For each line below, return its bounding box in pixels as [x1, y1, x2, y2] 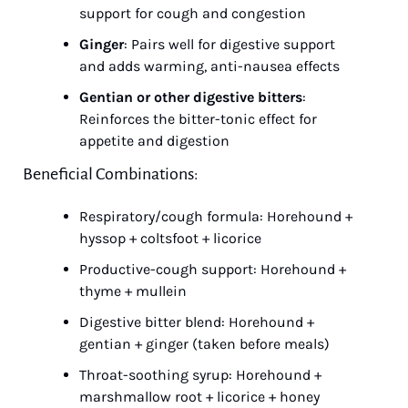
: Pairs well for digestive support [124, 36, 335, 53]
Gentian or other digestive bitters [79, 88, 302, 106]
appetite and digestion [79, 132, 229, 149]
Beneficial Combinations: [23, 165, 199, 183]
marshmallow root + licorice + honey [79, 388, 320, 405]
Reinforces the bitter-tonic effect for [79, 110, 317, 127]
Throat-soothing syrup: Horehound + [79, 366, 321, 383]
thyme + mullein [79, 282, 187, 300]
